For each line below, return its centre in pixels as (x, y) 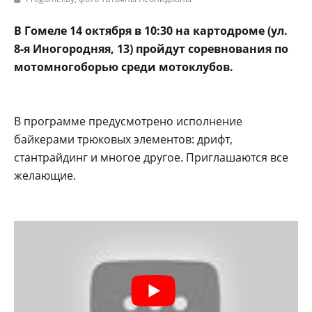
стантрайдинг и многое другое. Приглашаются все (151, 157)
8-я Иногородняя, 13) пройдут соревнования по (151, 48)
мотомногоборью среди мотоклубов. (124, 67)
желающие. (45, 175)
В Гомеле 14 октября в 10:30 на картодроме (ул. (151, 30)
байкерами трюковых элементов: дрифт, (123, 139)
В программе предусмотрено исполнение (128, 121)
